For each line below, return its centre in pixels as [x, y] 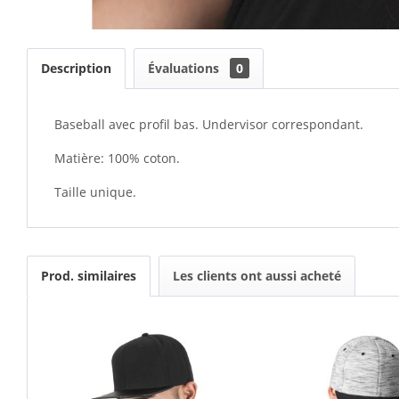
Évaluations [185, 68]
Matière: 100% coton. [117, 158]
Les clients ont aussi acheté [257, 276]
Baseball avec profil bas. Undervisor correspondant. [209, 124]
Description [76, 68]
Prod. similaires [89, 276]
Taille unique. [95, 192]
